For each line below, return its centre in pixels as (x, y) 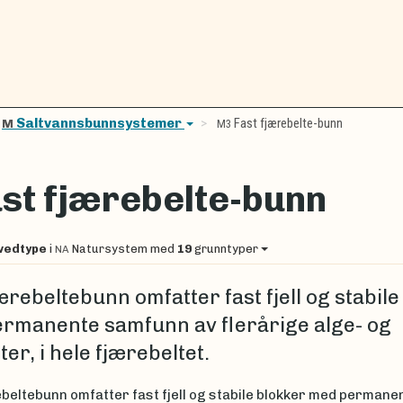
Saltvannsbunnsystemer (100, 123)
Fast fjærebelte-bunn (288, 123)
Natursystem (109, 248)
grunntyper (226, 248)
